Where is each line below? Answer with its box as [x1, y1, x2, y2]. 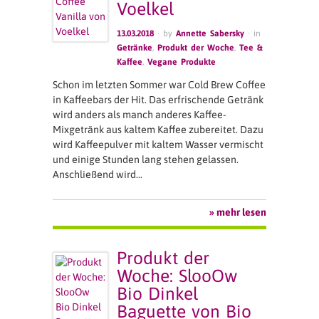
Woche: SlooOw [117, 265, 238, 286]
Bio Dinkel [117, 283, 199, 303]
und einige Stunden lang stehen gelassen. [53, 153, 239, 165]
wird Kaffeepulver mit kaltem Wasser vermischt [53, 138, 263, 150]
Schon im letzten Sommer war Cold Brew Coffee [53, 78, 266, 90]
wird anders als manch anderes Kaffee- [53, 108, 226, 120]
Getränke [117, 42, 153, 53]
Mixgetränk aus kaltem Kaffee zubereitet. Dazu [53, 123, 263, 135]
